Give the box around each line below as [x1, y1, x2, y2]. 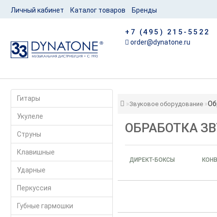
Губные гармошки [16, 202, 73, 210]
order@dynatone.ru [129, 38, 191, 46]
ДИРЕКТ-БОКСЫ [129, 156, 175, 163]
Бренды [131, 6, 157, 14]
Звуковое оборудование [129, 100, 203, 108]
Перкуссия [16, 184, 51, 192]
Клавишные [16, 148, 55, 156]
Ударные [16, 166, 46, 174]
